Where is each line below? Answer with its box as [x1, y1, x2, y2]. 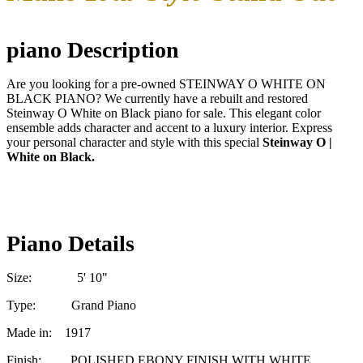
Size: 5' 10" [6, 270, 108, 284]
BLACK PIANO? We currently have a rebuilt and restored [6, 91, 308, 105]
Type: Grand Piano [6, 297, 136, 312]
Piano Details [6, 230, 135, 256]
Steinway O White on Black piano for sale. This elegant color [6, 105, 321, 120]
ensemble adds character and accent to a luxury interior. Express [6, 120, 332, 135]
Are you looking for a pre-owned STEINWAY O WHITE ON [6, 76, 326, 91]
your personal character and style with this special [6, 135, 263, 149]
